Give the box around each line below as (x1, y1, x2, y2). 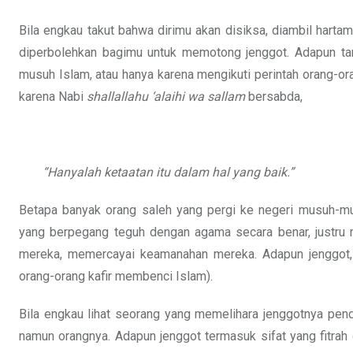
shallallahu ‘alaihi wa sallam (87, 89, 245, 105)
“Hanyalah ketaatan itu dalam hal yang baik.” (43, 165, 294, 180)
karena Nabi (19, 89, 87, 105)
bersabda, (245, 89, 303, 105)
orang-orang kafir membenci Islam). (19, 269, 213, 284)
